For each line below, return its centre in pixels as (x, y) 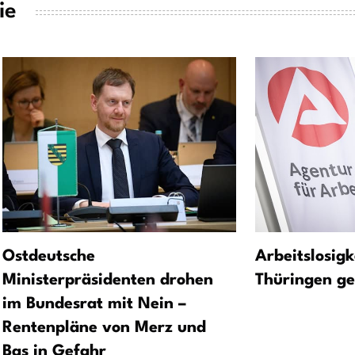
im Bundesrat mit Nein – (94, 304)
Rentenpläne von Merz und (104, 328)
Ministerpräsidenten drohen (108, 280)
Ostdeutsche (49, 256)
